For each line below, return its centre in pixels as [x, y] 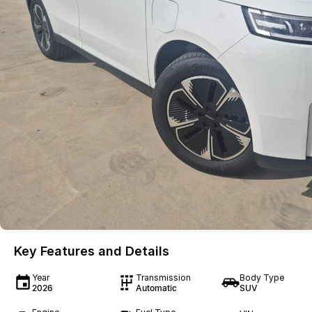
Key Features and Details [92, 251]
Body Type [262, 278]
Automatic [156, 288]
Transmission [163, 278]
